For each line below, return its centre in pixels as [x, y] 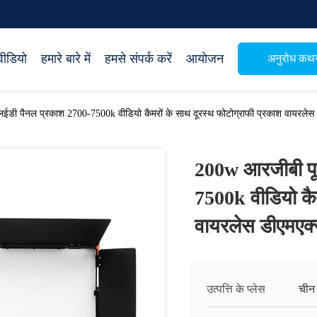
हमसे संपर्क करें [138, 59]
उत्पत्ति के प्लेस [236, 289]
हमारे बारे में [66, 59]
